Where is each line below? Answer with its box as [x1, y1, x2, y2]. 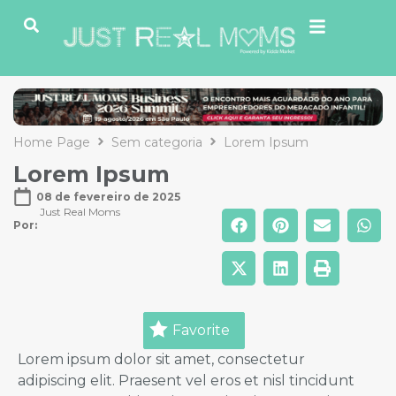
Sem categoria [111, 133, 202, 150]
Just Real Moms [40, 205, 120, 218]
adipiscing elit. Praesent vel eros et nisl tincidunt [18, 371, 354, 389]
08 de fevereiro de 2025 [36, 189, 180, 203]
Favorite [171, 321, 230, 339]
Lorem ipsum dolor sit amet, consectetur [18, 350, 305, 368]
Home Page [13, 133, 90, 150]
